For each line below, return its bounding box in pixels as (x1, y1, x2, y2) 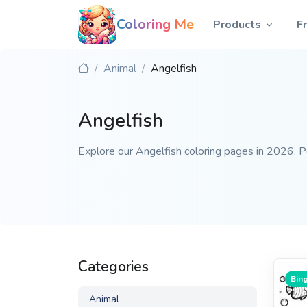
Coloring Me (116, 15, 194, 34)
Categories (78, 257, 149, 276)
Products (213, 17, 261, 32)
